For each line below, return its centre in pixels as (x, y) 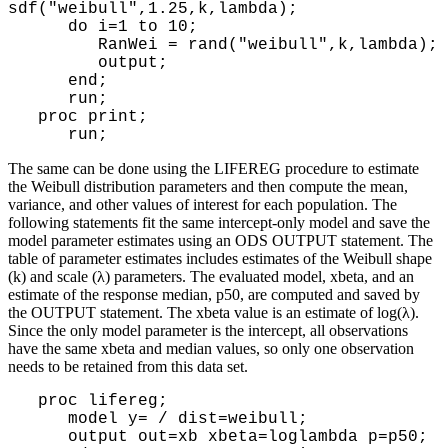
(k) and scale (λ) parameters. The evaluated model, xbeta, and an (211, 276)
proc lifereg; (88, 400)
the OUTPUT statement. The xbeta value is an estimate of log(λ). (213, 312)
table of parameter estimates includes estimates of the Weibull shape (220, 258)
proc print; (78, 116)
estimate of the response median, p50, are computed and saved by (214, 294)
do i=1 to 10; (103, 26)
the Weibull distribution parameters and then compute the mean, (208, 186)
